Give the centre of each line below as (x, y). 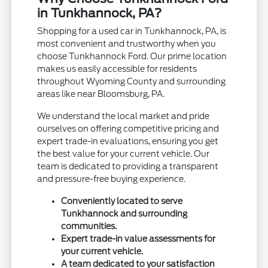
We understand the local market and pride (124, 116)
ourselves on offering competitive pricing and (128, 129)
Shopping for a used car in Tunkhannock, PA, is (132, 31)
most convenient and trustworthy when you (127, 44)
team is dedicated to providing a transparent (128, 167)
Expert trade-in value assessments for (138, 239)
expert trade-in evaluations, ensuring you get (128, 141)
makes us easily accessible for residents (117, 69)
